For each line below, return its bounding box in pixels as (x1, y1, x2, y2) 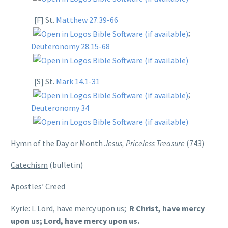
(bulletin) (48, 159, 83, 170)
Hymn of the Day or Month (11, 138, 103, 149)
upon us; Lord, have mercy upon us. (11, 215, 139, 226)
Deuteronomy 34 (31, 102, 89, 113)
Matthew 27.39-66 (56, 15, 118, 25)
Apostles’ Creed (11, 181, 65, 192)
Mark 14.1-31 (56, 76, 100, 87)
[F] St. (31, 15, 56, 25)
